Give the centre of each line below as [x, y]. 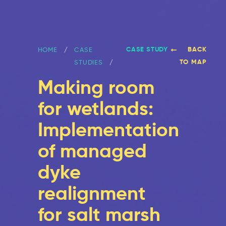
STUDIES [89, 63]
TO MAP [193, 62]
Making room [96, 88]
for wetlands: [95, 109]
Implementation [108, 130]
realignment [92, 193]
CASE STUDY [147, 50]
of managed [92, 151]
